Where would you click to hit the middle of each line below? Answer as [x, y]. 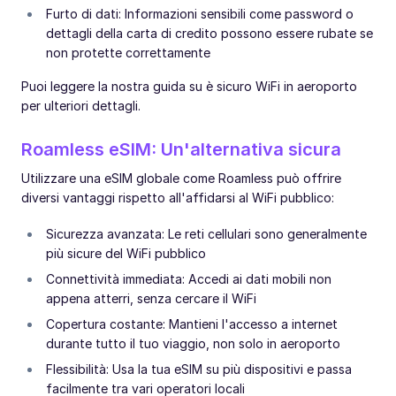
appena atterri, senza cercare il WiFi [151, 298]
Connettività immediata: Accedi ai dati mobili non [189, 278]
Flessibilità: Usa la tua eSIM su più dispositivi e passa [199, 369]
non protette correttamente [128, 52]
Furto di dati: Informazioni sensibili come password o [200, 13]
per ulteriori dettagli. [81, 105]
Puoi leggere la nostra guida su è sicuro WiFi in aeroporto [189, 86]
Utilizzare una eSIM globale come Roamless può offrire [181, 178]
